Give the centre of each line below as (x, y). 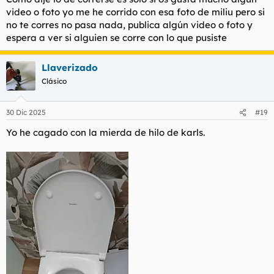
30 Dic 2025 (26, 113)
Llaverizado (70, 67)
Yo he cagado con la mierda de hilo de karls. (106, 133)
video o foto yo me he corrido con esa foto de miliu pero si (135, 12)
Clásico (54, 81)
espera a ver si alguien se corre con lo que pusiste (117, 37)
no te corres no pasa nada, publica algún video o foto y (129, 24)
